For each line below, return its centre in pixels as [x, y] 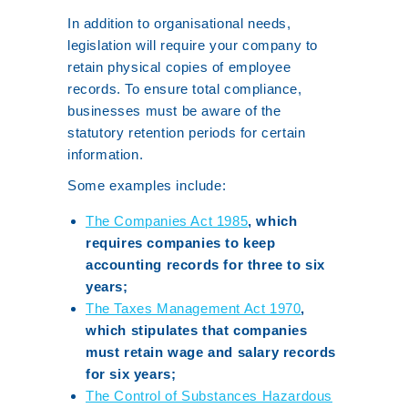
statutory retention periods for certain [187, 133]
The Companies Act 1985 [167, 221]
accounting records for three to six [206, 265]
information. [106, 154]
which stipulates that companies [197, 330]
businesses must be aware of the [174, 111]
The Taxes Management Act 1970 [194, 308]
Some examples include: [147, 185]
